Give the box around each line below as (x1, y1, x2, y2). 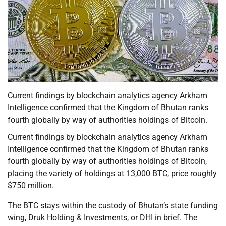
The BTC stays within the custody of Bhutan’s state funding (8, 201, 218, 211)
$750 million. (8, 181, 54, 191)
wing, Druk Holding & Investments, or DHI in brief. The (8, 213, 197, 223)
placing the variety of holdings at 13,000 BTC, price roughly (8, 168, 217, 179)
